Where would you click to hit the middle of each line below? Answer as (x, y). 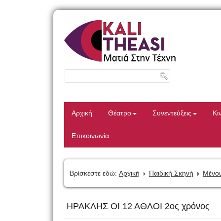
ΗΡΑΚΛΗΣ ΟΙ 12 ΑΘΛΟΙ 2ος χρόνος (138, 206)
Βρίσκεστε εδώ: (93, 173)
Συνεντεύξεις (172, 113)
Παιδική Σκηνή (171, 173)
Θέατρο (119, 113)
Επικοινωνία (90, 136)
